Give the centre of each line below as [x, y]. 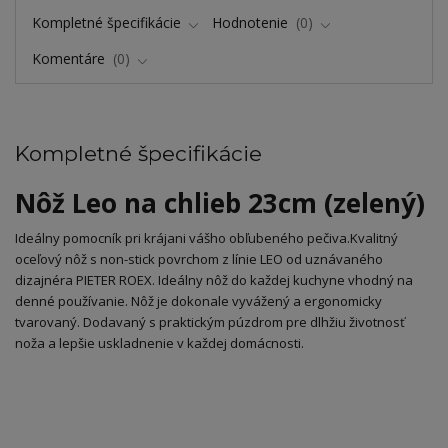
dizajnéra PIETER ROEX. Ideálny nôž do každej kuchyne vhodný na [214, 279]
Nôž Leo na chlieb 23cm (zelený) [220, 203]
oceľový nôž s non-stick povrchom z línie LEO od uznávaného [199, 258]
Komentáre [70, 59]
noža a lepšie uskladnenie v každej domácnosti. [161, 342]
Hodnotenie [252, 22]
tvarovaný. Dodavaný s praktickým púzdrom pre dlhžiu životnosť [210, 321]
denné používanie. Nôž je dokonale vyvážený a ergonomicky [198, 300]
